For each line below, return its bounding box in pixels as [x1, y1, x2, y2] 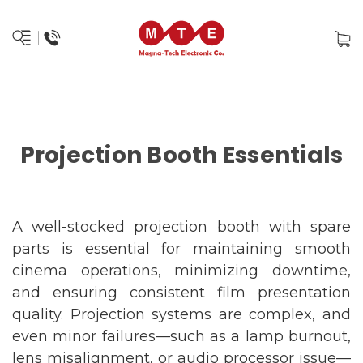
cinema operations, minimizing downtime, [12, 262, 351, 280]
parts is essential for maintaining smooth [12, 240, 351, 258]
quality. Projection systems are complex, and [12, 305, 351, 323]
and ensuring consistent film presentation [12, 284, 351, 301]
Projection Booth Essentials [19, 139, 344, 171]
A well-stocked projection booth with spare [12, 218, 351, 236]
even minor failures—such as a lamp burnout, [12, 327, 351, 345]
